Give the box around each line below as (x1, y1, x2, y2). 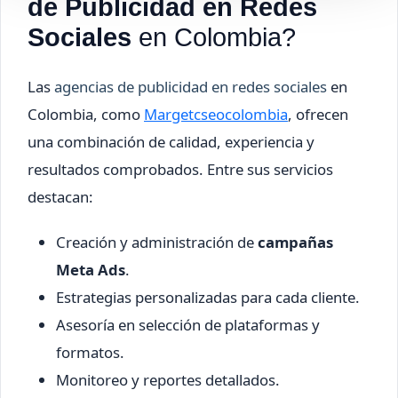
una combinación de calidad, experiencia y (28, 131, 314, 152)
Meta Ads (56, 259, 125, 280)
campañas (258, 231, 333, 252)
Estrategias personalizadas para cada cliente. (56, 286, 360, 307)
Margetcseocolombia (144, 103, 288, 124)
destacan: (28, 186, 93, 207)
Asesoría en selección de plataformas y (56, 314, 320, 335)
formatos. (56, 341, 124, 362)
